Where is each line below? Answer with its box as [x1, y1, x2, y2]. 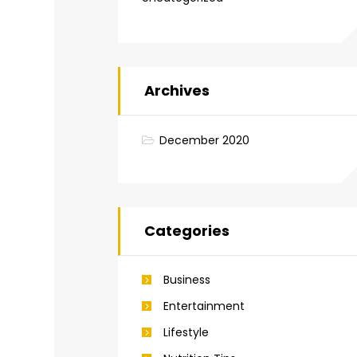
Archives [144, 80, 210, 100]
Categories [144, 220, 229, 241]
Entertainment [163, 298, 245, 315]
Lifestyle [163, 324, 209, 341]
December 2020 [159, 131, 249, 148]
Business [163, 272, 210, 288]
